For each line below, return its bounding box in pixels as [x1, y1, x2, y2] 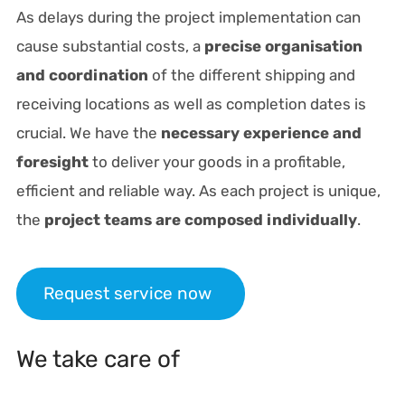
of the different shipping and [147, 65, 355, 84]
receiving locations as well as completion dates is [15, 94, 366, 113]
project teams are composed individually [43, 210, 357, 229]
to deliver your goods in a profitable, [88, 152, 345, 171]
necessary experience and [160, 123, 362, 142]
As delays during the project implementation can [15, 7, 361, 26]
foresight [15, 152, 89, 171]
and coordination [15, 65, 148, 84]
